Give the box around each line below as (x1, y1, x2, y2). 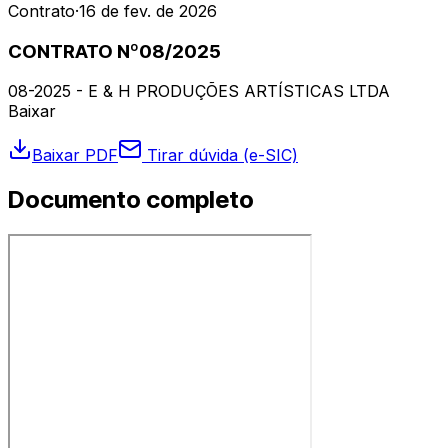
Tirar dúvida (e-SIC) (142, 145, 298, 166)
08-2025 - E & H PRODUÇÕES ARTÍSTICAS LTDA (8, 81, 390, 102)
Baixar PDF (32, 145, 118, 166)
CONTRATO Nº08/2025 (8, 39, 221, 63)
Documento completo (8, 185, 254, 215)
